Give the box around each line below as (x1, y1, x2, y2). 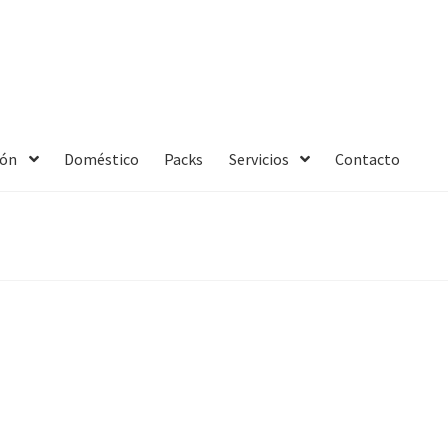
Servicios (228, 148, 289, 169)
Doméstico (63, 148, 139, 169)
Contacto (335, 148, 401, 169)
